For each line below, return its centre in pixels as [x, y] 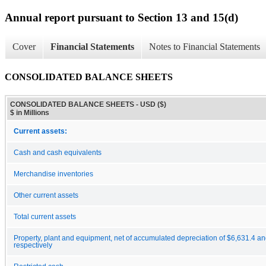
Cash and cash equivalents [58, 152]
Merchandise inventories [53, 174]
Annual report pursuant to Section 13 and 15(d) [121, 17]
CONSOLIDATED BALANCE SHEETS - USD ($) [88, 104]
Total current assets [45, 216]
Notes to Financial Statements [205, 47]
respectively [33, 245]
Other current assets [46, 195]
